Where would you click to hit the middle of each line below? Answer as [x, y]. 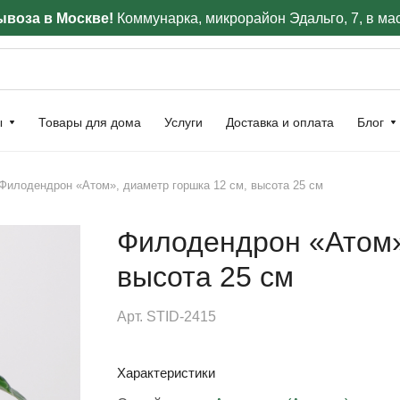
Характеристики [166, 373]
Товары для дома [90, 122]
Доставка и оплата [280, 122]
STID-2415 [181, 317]
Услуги [183, 122]
